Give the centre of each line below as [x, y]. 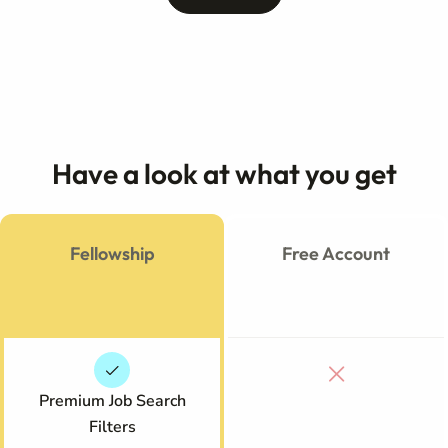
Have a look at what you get [224, 173]
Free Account [336, 253]
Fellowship [112, 253]
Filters [112, 427]
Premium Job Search [112, 401]
